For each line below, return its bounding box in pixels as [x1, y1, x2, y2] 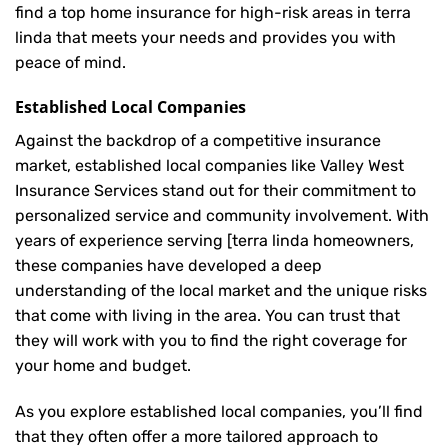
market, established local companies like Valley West [15, 156, 404, 176]
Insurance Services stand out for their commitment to [15, 181, 416, 201]
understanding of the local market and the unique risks [15, 281, 427, 301]
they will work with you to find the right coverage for [15, 331, 407, 351]
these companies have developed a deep [15, 256, 322, 276]
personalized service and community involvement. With [15, 206, 429, 226]
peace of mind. [15, 52, 126, 72]
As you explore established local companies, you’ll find [15, 402, 423, 422]
